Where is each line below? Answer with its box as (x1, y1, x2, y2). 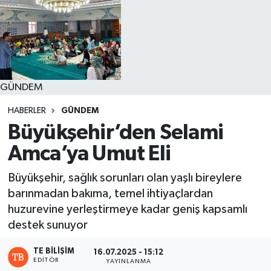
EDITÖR (33, 256, 59, 263)
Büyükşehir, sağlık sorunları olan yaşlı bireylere (7, 171, 242, 184)
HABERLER (7, 106, 46, 115)
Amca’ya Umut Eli (7, 143, 171, 165)
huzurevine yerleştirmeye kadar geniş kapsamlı (7, 203, 247, 215)
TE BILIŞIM (33, 247, 75, 255)
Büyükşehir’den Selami (7, 122, 223, 144)
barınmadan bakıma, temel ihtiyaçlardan (7, 187, 213, 200)
